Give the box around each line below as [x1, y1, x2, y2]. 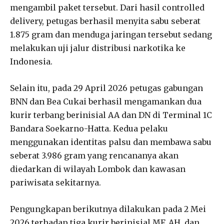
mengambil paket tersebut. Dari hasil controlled [10, 2, 204, 12]
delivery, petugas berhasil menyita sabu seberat [10, 15, 200, 26]
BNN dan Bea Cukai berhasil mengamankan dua [10, 96, 201, 106]
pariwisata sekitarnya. [10, 177, 101, 187]
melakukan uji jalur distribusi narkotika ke [10, 42, 185, 53]
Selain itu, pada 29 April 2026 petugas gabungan [10, 82, 203, 93]
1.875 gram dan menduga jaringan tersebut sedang [10, 29, 212, 39]
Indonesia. [10, 56, 52, 66]
